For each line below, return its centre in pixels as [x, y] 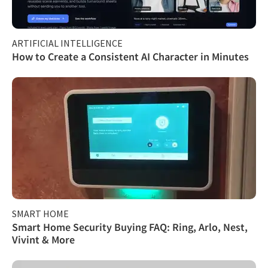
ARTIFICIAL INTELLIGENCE [67, 43]
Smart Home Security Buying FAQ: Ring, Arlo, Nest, [130, 227]
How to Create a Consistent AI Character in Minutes [130, 56]
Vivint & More [43, 239]
